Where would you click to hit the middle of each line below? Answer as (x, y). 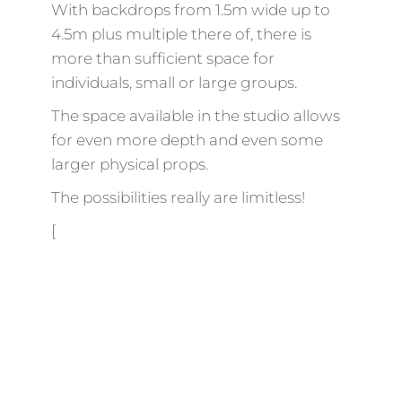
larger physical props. (129, 164)
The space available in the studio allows (195, 115)
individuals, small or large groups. (174, 82)
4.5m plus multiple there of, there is (181, 34)
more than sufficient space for (162, 58)
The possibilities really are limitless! (178, 197)
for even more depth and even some (187, 140)
